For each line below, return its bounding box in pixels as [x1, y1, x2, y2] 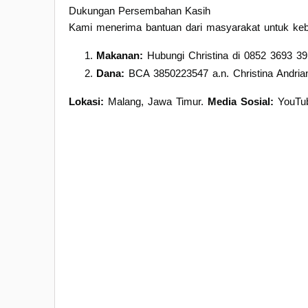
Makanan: [96, 49, 143, 61]
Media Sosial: [208, 95, 274, 107]
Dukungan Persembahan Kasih [69, 4, 210, 16]
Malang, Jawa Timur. [104, 95, 208, 107]
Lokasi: [69, 95, 104, 107]
